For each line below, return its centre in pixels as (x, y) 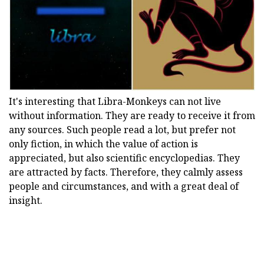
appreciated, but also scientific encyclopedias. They (124, 158)
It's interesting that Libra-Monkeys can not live (115, 101)
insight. (26, 200)
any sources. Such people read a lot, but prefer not (122, 129)
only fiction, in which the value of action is (103, 143)
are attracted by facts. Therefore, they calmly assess (126, 172)
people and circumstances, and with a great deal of (124, 186)
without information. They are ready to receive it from (132, 115)
